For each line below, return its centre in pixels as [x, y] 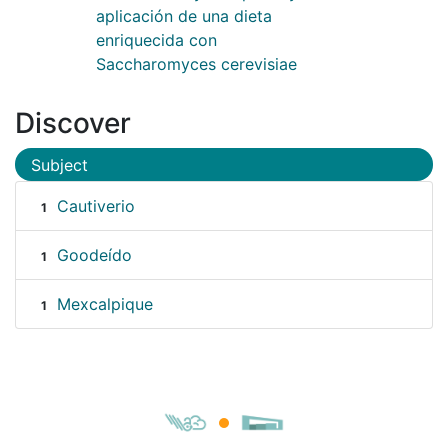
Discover [73, 122]
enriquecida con [156, 39]
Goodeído [94, 255]
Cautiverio [95, 206]
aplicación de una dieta [184, 15]
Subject [59, 164]
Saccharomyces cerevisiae [196, 63]
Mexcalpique [104, 304]
